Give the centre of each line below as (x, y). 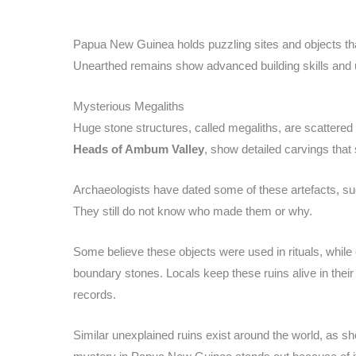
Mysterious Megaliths (129, 106)
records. (95, 294)
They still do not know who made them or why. (193, 211)
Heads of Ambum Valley (139, 149)
